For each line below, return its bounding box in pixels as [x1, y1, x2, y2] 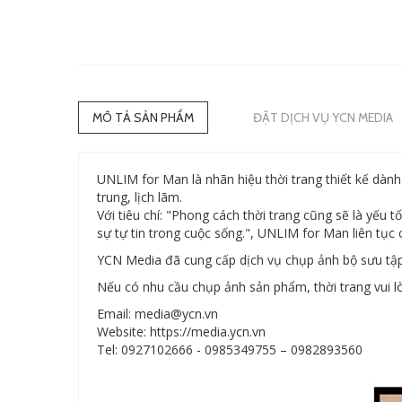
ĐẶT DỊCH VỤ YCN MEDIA [253, 109, 393, 126]
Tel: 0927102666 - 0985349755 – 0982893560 [97, 341, 363, 358]
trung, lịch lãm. [97, 188, 186, 205]
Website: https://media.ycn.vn [97, 323, 266, 340]
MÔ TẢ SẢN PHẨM [92, 109, 194, 126]
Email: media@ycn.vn [97, 305, 218, 322]
